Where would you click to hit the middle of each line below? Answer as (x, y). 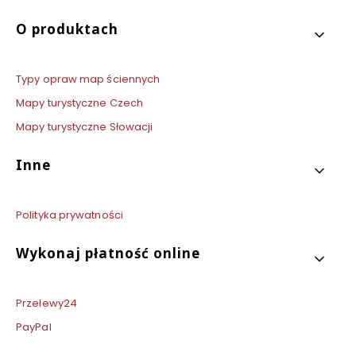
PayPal (34, 327)
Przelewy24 (46, 303)
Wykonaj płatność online (108, 253)
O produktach (67, 29)
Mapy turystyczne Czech (80, 103)
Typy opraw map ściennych (88, 79)
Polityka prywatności (70, 215)
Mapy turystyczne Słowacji (85, 126)
